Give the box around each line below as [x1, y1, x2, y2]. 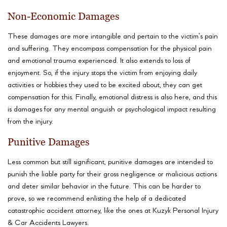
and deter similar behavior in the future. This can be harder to [8, 183, 201, 191]
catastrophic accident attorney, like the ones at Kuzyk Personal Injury [8, 207, 218, 215]
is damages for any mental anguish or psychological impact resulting [8, 106, 216, 114]
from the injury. [8, 118, 53, 126]
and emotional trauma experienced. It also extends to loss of [8, 57, 191, 65]
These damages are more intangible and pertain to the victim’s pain [8, 33, 218, 41]
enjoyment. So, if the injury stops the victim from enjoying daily [8, 69, 197, 78]
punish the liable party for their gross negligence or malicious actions [8, 171, 217, 179]
